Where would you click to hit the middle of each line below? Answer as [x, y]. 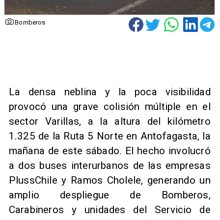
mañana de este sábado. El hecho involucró [110, 151]
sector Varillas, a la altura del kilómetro [110, 122]
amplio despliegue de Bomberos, [110, 195]
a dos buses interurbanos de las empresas [110, 166]
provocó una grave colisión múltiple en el [110, 107]
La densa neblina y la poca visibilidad [110, 92]
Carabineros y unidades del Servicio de [110, 210]
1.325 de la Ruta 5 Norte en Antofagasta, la [110, 136]
